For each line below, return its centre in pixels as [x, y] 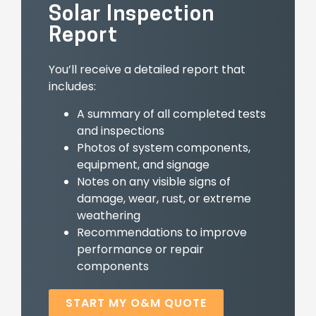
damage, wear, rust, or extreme [164, 198]
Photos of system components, [163, 147]
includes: [72, 87]
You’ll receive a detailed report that [147, 70]
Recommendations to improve [162, 232]
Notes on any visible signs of [153, 181]
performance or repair [140, 249]
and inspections [120, 130]
